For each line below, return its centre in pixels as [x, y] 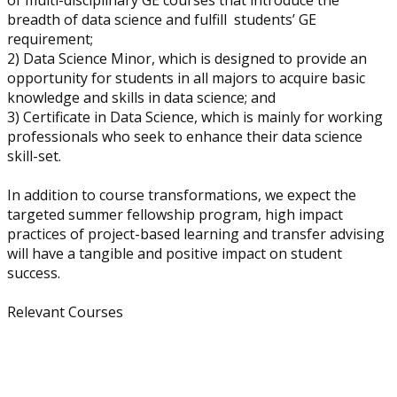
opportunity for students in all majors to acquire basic [186, 78]
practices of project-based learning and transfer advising [196, 234]
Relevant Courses [65, 312]
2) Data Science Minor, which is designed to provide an [187, 58]
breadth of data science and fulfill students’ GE [162, 19]
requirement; [52, 39]
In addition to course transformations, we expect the [182, 195]
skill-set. [34, 156]
